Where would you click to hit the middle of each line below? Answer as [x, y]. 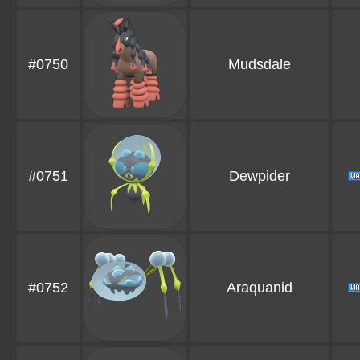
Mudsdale [260, 65]
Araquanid [260, 288]
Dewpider [260, 176]
